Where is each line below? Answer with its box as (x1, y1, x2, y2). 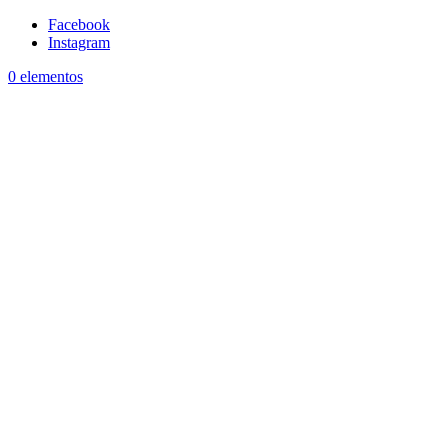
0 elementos (8, 68, 83, 85)
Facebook (48, 16, 110, 33)
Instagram (48, 34, 110, 51)
